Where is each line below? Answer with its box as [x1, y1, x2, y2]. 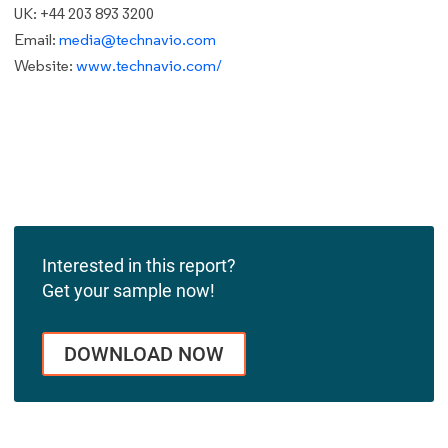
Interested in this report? [42, 254, 236, 276]
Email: [14, 30, 59, 50]
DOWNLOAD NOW [64, 342, 224, 367]
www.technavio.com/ [76, 56, 222, 76]
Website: [14, 56, 76, 76]
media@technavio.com [59, 30, 216, 50]
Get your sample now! [42, 279, 215, 301]
